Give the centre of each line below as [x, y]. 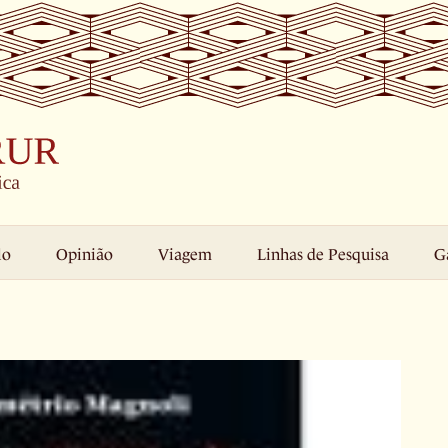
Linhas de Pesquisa [323, 254]
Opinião [84, 254]
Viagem [185, 254]
